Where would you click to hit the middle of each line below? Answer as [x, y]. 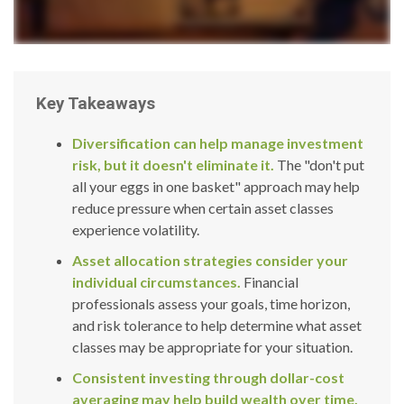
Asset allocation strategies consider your [210, 261]
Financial [270, 282]
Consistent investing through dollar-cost [208, 378]
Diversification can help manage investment [218, 143]
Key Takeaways [96, 104]
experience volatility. [136, 230]
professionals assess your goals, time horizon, [211, 304]
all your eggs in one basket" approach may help [216, 187]
